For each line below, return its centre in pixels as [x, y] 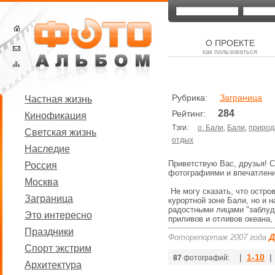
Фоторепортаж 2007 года [217, 237]
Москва [41, 182]
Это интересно [58, 215]
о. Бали [211, 128]
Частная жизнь [58, 99]
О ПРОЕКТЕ [230, 43]
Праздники [49, 232]
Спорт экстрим [58, 248]
